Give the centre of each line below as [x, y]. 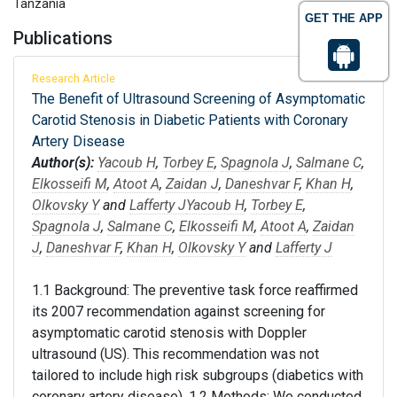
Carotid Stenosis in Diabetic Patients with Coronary [190, 120]
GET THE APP [344, 18]
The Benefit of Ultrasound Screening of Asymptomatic [198, 99]
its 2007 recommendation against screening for [179, 311]
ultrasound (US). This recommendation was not [175, 354]
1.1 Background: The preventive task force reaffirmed [195, 290]
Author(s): [63, 163]
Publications [63, 38]
